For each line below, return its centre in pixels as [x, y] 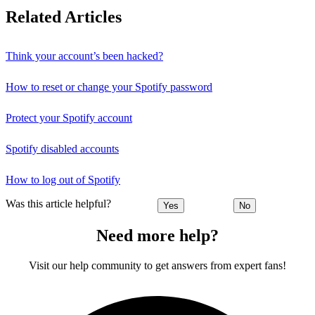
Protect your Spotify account [69, 118]
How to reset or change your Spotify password [109, 87]
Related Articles [64, 17]
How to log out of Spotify [63, 180]
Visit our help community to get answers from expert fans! [157, 266]
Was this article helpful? [58, 204]
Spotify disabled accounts [62, 149]
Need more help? [157, 236]
